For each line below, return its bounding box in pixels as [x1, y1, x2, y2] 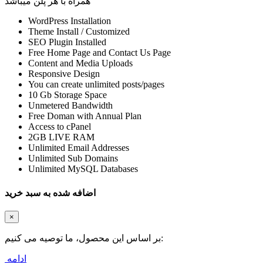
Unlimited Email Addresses [28, 143, 129, 153]
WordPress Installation [28, 16, 111, 26]
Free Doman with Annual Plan [28, 111, 141, 122]
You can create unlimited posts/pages [28, 79, 164, 90]
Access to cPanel [28, 122, 91, 132]
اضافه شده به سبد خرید [5, 187, 96, 198]
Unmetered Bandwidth [28, 100, 113, 111]
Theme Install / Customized [28, 26, 130, 37]
